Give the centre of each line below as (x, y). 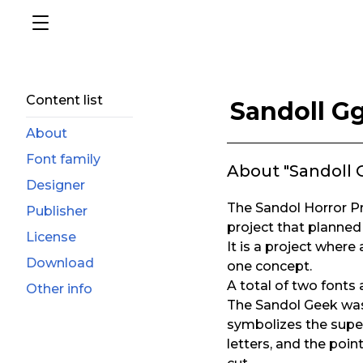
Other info (59, 289)
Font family (63, 159)
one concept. (269, 266)
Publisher (57, 211)
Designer (56, 185)
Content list (64, 100)
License (51, 237)
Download (60, 263)
